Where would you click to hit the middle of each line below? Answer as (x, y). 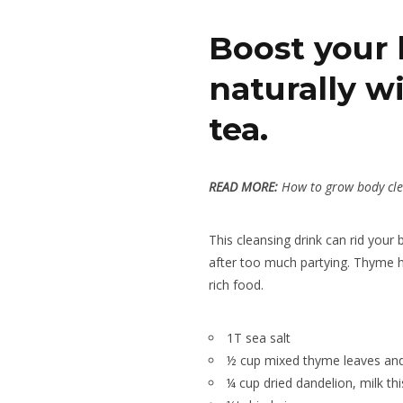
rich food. (236, 284)
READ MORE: (245, 186)
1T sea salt (259, 337)
